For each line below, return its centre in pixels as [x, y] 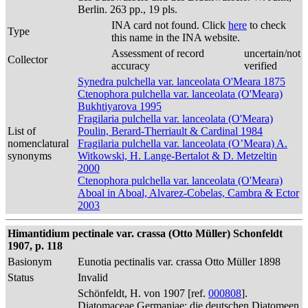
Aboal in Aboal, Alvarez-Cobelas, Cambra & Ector [188, 193]
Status [21, 277]
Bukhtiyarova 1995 [120, 106]
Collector [27, 59]
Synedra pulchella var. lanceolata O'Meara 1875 [181, 81]
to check [266, 25]
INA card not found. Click [170, 25]
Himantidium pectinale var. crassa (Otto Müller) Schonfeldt [145, 233]
